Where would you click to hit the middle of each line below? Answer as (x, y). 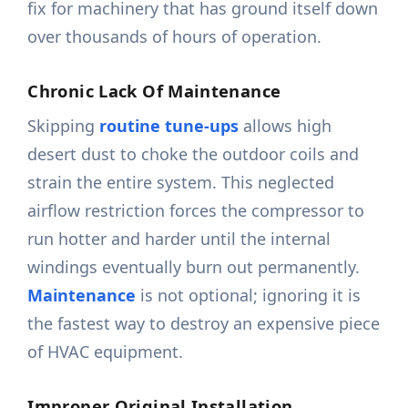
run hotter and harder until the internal (179, 239)
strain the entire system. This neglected (181, 183)
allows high (286, 126)
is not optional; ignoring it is (249, 296)
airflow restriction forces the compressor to (196, 211)
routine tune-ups (169, 126)
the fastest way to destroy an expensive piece (204, 324)
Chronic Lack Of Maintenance (154, 91)
